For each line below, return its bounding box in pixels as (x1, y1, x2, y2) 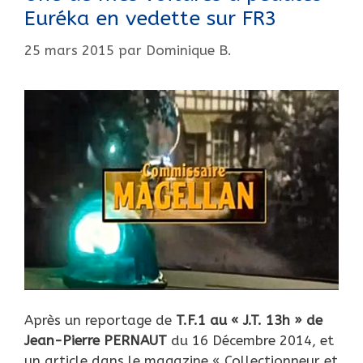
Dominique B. (146, 41, 232, 58)
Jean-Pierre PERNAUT (24, 332, 167, 349)
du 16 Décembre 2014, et (167, 332, 334, 349)
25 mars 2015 (24, 41, 114, 58)
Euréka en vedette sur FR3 (24, 6, 277, 31)
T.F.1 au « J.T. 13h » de (172, 312, 322, 329)
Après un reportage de (24, 312, 172, 329)
